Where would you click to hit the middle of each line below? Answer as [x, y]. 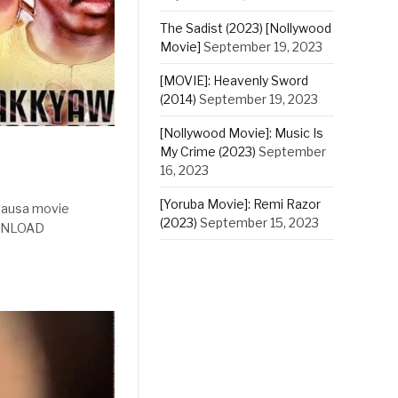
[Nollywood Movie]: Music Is [241, 133]
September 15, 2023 [259, 223]
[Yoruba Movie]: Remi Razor [240, 204]
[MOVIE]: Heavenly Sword [234, 80]
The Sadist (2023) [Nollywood [245, 28]
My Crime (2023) [207, 151]
